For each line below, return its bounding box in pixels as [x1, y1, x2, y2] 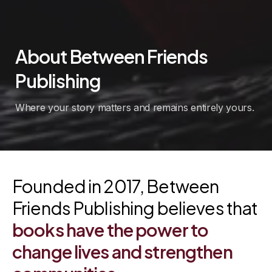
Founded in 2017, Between [12, 174, 219, 197]
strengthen [144, 240, 235, 262]
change [12, 240, 74, 262]
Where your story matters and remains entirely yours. [15, 101, 254, 114]
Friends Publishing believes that [12, 196, 258, 219]
